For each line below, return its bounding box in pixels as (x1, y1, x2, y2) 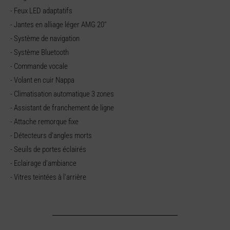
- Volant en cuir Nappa (10, 75, 74, 85)
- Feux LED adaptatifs (10, 6, 72, 15)
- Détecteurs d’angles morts (10, 130, 92, 140)
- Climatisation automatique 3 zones (10, 89, 114, 99)
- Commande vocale (10, 61, 68, 71)
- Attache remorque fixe (10, 117, 79, 126)
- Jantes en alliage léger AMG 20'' (10, 20, 107, 29)
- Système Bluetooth (10, 47, 69, 57)
